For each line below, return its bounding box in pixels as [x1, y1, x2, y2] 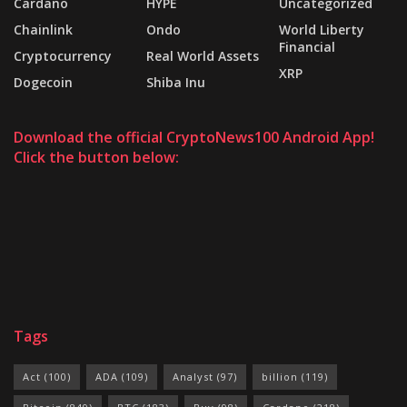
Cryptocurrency [14, 46, 112, 65]
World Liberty [279, 20, 364, 38]
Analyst [173, 369, 213, 383]
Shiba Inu [146, 73, 205, 91]
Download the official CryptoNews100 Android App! [14, 126, 374, 147]
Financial [279, 37, 335, 55]
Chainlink [14, 20, 73, 38]
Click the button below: [14, 146, 179, 167]
